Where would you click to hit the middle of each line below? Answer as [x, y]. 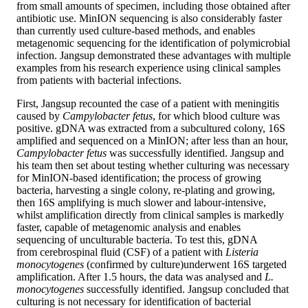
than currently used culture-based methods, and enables [136, 31]
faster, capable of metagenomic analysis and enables [129, 228]
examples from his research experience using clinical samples [148, 68]
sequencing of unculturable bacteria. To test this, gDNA [137, 240]
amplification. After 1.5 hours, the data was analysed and [141, 277]
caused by [40, 116]
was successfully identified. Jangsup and [195, 153]
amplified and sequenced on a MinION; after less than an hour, [152, 141]
